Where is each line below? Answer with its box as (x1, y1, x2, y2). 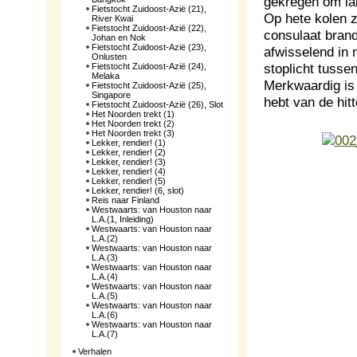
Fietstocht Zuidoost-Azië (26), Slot (92, 100, 223, 109)
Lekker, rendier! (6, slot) (92, 186, 184, 195)
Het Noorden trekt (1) (92, 109, 175, 119)
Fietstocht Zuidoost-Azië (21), (92, 4, 206, 14)
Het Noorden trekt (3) (92, 128, 175, 138)
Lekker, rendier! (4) (92, 167, 166, 176)
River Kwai (92, 14, 133, 23)
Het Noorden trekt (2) (92, 119, 175, 128)
